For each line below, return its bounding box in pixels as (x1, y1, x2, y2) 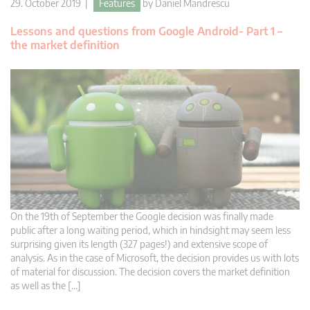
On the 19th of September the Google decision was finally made (10, 210, 273, 222)
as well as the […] (10, 279, 81, 291)
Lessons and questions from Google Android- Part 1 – (10, 24, 282, 39)
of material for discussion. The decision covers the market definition (10, 265, 290, 277)
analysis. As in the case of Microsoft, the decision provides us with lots (10, 251, 299, 264)
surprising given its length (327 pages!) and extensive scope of (10, 237, 268, 250)
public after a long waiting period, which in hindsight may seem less (10, 224, 291, 236)
